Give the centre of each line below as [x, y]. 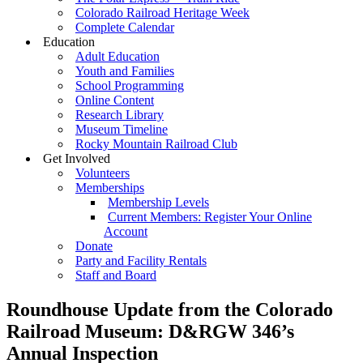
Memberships [110, 188]
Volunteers [102, 173]
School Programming [130, 85]
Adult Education [117, 56]
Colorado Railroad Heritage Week [162, 13]
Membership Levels [158, 202]
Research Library [120, 115]
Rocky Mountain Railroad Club [156, 144]
